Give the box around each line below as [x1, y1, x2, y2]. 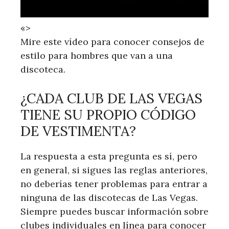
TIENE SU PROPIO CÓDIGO [20, 106, 196, 124]
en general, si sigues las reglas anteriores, [20, 164, 208, 176]
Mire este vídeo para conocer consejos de [20, 36, 204, 48]
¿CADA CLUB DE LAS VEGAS [20, 89, 202, 107]
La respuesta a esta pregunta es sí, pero [20, 150, 197, 163]
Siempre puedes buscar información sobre [20, 205, 209, 218]
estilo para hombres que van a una [20, 50, 173, 62]
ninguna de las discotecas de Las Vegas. [20, 192, 198, 204]
